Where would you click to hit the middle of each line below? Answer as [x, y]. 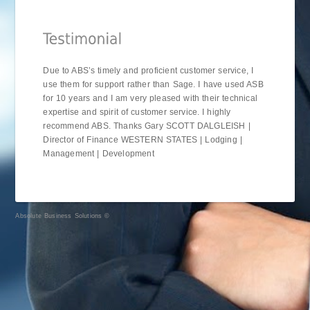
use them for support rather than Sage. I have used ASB [153, 84]
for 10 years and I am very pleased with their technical [150, 98]
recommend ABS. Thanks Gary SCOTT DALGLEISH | [147, 126]
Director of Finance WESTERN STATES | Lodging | [143, 140]
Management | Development [99, 154]
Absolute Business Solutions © [63, 216]
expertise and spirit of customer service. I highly [137, 112]
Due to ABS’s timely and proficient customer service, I [148, 71]
